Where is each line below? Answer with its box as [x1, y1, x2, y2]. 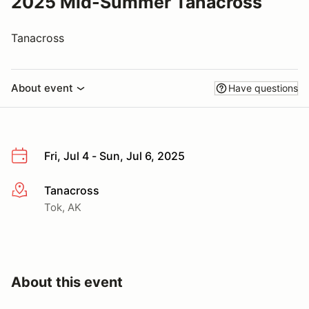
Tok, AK [44, 200, 81, 214]
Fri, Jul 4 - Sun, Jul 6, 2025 [44, 149, 185, 163]
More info [10, 183, 61, 198]
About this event [11, 273, 123, 290]
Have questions [228, 82, 298, 94]
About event [11, 81, 73, 94]
